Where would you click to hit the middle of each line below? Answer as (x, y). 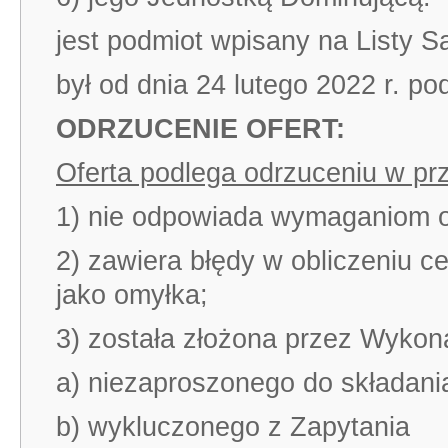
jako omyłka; (132, 295)
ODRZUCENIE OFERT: (200, 129)
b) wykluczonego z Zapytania (233, 427)
